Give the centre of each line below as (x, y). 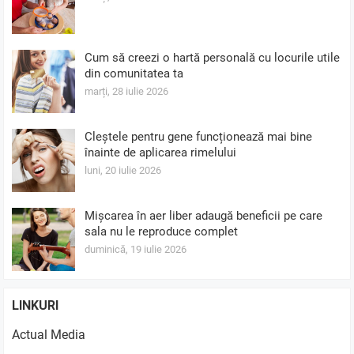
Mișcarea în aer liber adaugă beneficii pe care (204, 215)
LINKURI (36, 305)
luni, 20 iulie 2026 (123, 170)
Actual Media (49, 334)
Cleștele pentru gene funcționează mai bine (199, 136)
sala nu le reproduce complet (162, 231)
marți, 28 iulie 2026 (127, 91)
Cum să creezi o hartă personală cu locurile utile (213, 57)
